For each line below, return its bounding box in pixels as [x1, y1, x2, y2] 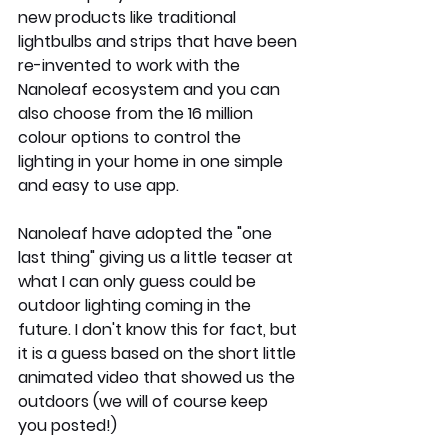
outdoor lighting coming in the [18, 294, 255, 318]
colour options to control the [18, 126, 245, 150]
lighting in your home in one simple [18, 150, 287, 174]
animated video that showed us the [18, 366, 299, 390]
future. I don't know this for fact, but [18, 318, 301, 342]
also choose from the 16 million [18, 102, 257, 126]
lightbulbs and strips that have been [18, 30, 301, 54]
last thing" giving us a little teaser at [18, 246, 297, 270]
